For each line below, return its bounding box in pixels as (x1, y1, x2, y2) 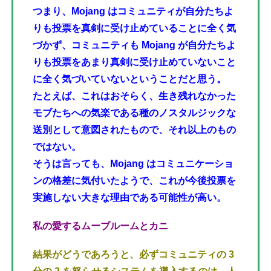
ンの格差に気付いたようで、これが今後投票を (33, 175, 236, 186)
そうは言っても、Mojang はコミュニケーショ (33, 158, 233, 169)
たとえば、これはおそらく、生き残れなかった (33, 90, 236, 101)
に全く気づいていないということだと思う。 (33, 73, 226, 84)
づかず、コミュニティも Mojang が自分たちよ (33, 39, 236, 50)
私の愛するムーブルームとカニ (33, 220, 168, 231)
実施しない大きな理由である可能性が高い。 (33, 192, 226, 203)
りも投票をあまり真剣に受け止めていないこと (33, 56, 236, 67)
